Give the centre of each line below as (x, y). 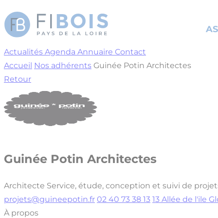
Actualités (23, 52)
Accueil (18, 65)
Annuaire (95, 52)
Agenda (60, 52)
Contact (130, 52)
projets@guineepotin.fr (49, 199)
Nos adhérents (63, 65)
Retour (18, 79)
